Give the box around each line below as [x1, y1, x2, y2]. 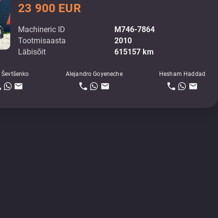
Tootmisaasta [18, 36, 66, 46]
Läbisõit [18, 47, 46, 57]
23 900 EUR [18, 1, 81, 16]
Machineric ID [18, 25, 66, 35]
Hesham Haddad [159, 71, 205, 78]
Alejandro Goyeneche [65, 71, 123, 78]
